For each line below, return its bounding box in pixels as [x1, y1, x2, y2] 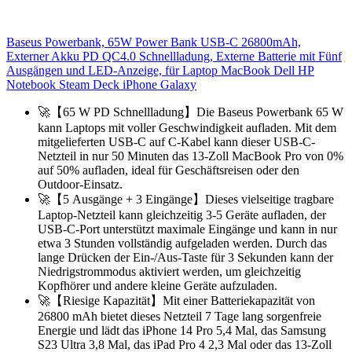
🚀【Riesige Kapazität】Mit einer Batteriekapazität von [38, 293, 315, 307]
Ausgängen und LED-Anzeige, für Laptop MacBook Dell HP [6, 63, 314, 77]
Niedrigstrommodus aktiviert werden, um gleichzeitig [38, 264, 301, 278]
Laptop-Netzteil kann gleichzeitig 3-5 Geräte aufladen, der [38, 207, 326, 222]
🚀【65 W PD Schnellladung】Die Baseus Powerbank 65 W [38, 104, 343, 119]
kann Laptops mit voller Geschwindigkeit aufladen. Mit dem [38, 120, 336, 134]
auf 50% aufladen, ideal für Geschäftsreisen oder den [38, 163, 299, 177]
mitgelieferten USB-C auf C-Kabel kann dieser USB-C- [38, 134, 315, 148]
